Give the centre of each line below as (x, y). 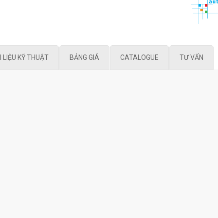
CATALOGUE (139, 58)
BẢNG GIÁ (84, 58)
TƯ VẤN (191, 58)
